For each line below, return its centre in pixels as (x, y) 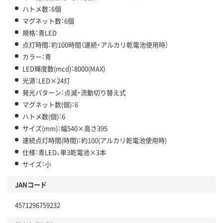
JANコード (31, 184)
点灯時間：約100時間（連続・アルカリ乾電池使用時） (95, 44)
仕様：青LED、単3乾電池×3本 (64, 152)
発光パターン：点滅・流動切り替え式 (74, 92)
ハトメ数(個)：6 (44, 116)
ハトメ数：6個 (42, 8)
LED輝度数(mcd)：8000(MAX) (64, 68)
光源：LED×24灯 (46, 80)
